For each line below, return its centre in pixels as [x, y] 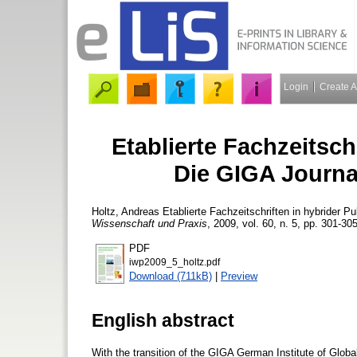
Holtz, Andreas [126, 211]
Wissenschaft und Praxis [149, 223]
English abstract [163, 320]
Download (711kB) [171, 276]
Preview [239, 276]
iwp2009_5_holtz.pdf [175, 262]
